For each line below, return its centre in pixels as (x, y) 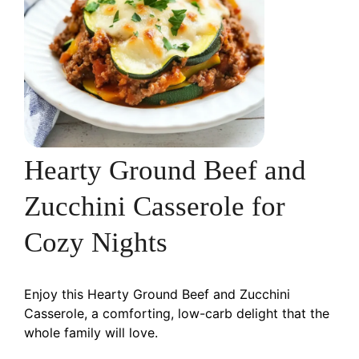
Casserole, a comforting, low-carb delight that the (177, 313)
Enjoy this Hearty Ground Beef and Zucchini (157, 294)
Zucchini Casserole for (155, 206)
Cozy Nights (96, 242)
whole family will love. (91, 332)
